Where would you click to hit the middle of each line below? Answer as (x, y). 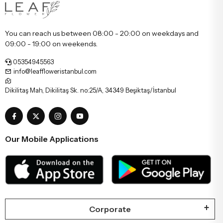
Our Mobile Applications (52, 139)
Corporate (110, 209)
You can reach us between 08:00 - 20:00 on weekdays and (102, 33)
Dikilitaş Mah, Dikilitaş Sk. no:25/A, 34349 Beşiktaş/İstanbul (91, 90)
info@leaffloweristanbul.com (54, 71)
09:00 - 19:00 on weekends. (51, 44)
